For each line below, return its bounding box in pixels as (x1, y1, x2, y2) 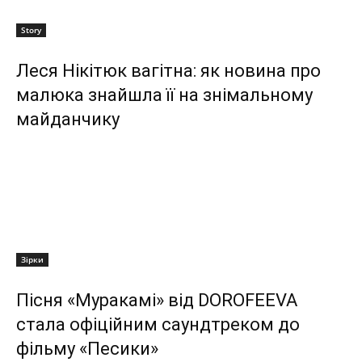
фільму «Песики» (16, 339, 158, 360)
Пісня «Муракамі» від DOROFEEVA (16, 290, 297, 311)
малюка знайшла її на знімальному (16, 85, 313, 106)
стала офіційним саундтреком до (16, 314, 300, 335)
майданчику (16, 109, 120, 130)
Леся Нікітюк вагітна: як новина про (16, 61, 321, 82)
